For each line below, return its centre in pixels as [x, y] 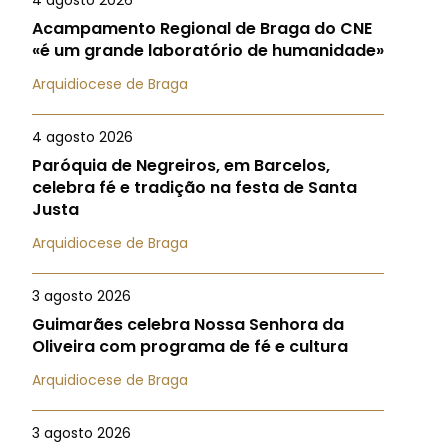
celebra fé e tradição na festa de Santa [194, 187]
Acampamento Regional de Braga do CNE [202, 28]
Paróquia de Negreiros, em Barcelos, [181, 165]
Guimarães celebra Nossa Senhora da [188, 324]
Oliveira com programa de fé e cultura [190, 346]
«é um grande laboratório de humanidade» [208, 50]
